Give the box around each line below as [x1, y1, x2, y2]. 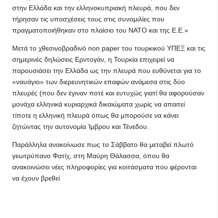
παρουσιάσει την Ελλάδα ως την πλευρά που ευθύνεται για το [12, 67, 201, 74]
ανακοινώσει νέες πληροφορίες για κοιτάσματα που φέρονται [12, 163, 197, 171]
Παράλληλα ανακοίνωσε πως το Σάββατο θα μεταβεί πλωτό [12, 141, 194, 148]
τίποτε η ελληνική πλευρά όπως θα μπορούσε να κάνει [12, 111, 179, 119]
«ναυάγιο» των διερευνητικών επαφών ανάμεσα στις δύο [12, 78, 185, 86]
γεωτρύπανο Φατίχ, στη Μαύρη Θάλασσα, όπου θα [12, 152, 169, 160]
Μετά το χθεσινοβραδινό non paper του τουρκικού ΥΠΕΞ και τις [12, 44, 205, 52]
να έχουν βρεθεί [12, 174, 60, 182]
